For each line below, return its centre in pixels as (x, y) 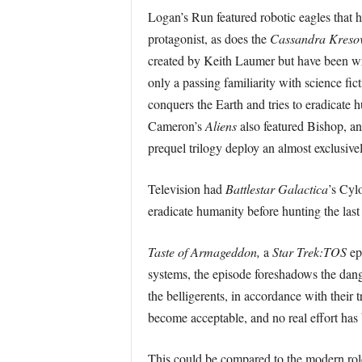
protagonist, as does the (208, 38)
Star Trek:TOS (311, 252)
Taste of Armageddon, (205, 252)
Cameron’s (176, 126)
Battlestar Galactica (276, 189)
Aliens (221, 126)
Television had (186, 189)
